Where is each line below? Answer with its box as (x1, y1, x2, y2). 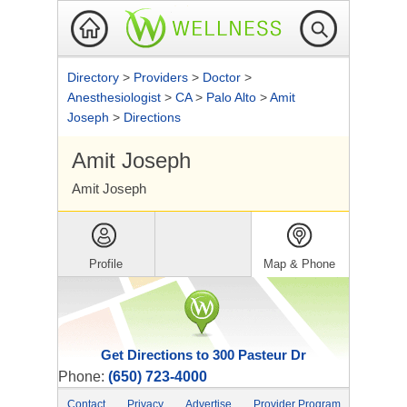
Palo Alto (206, 90, 260, 104)
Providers (134, 70, 192, 84)
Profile (89, 257, 124, 271)
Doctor (203, 70, 244, 84)
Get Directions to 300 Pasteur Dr (101, 347, 306, 362)
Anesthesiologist (67, 90, 164, 104)
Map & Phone (263, 257, 336, 271)
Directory (67, 70, 123, 84)
